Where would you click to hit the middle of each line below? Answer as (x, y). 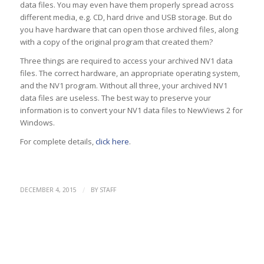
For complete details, (57, 141)
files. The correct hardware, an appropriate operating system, (130, 73)
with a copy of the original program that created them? (116, 42)
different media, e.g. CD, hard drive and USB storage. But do (126, 17)
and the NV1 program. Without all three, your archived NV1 (123, 85)
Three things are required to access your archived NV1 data (126, 60)
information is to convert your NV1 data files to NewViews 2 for (131, 110)
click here (112, 141)
